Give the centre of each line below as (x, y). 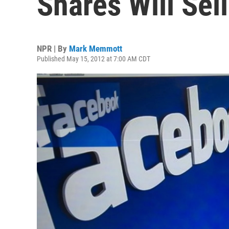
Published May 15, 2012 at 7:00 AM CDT (94, 59)
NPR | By (53, 49)
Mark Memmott (96, 49)
